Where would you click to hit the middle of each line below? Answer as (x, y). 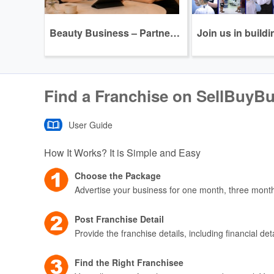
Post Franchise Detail (119, 219)
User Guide (91, 124)
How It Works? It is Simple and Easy (122, 152)
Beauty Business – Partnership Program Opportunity (175, 32)
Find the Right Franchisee (129, 262)
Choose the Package (118, 175)
